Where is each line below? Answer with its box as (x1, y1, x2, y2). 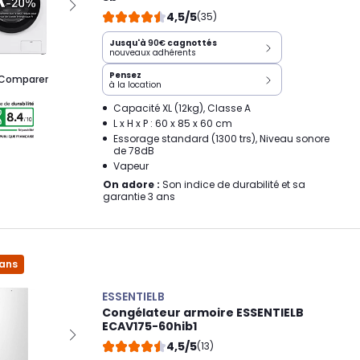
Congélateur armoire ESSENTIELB (102, 304, 304, 321)
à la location (109, 78, 162, 91)
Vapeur (113, 158, 149, 173)
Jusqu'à (109, 36, 148, 49)
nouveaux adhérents (109, 46, 196, 59)
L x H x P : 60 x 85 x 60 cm (113, 116, 232, 130)
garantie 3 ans (103, 189, 175, 203)
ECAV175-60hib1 (102, 317, 197, 334)
